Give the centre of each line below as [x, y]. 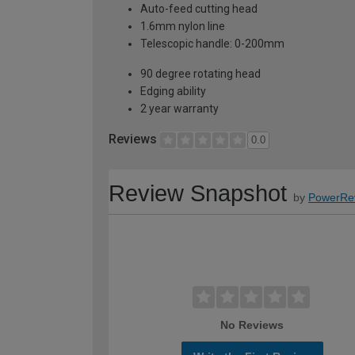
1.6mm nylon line [183, 26]
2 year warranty [179, 108]
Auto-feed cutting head [199, 8]
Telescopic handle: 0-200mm [212, 43]
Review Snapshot [198, 194]
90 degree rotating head [200, 73]
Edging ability [173, 91]
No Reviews [252, 325]
